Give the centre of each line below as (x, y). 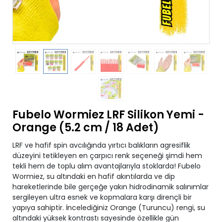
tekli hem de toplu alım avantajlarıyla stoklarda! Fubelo (107, 166)
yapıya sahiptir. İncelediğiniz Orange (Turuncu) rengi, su (109, 208)
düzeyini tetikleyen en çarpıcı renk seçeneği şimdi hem (107, 156)
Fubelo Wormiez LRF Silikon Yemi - (108, 115)
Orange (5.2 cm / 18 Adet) (86, 128)
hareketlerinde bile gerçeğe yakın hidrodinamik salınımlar (111, 187)
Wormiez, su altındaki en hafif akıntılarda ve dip (94, 176)
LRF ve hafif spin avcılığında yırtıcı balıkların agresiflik (101, 145)
